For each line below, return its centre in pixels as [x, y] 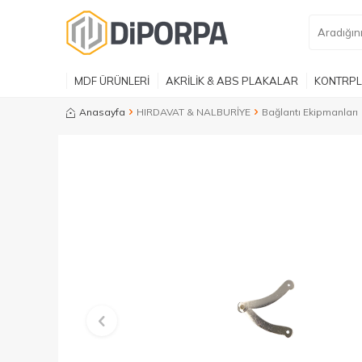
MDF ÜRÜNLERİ [112, 80]
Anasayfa [102, 112]
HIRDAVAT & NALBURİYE [194, 112]
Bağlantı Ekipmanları [310, 112]
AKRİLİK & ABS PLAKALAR [232, 80]
